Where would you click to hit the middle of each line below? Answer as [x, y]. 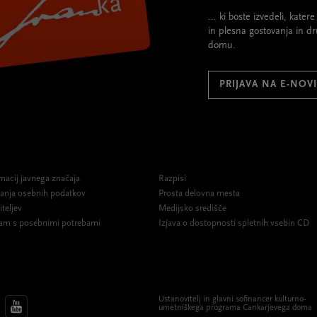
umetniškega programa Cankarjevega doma [235, 307]
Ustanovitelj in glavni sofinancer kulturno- [232, 299]
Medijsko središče [192, 208]
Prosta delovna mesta [199, 193]
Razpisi [172, 178]
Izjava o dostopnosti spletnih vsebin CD [234, 223]
